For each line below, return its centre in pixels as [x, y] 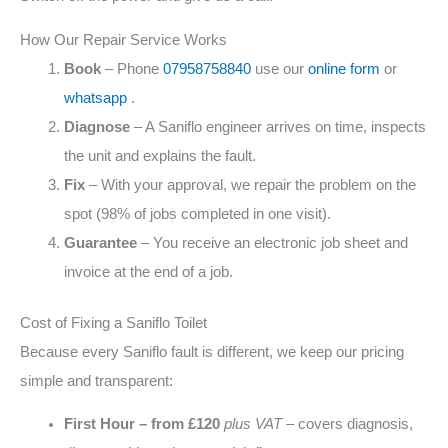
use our [279, 68]
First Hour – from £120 [141, 424]
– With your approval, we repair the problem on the [250, 184]
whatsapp [95, 97]
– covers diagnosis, [347, 424]
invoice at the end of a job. [148, 271]
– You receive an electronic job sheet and [272, 242]
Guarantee [100, 242]
